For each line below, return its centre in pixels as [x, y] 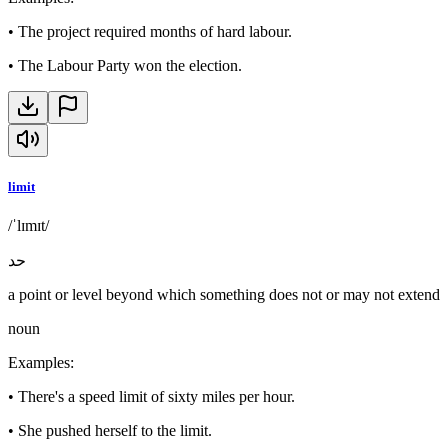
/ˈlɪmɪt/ [28, 226]
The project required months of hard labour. [155, 31]
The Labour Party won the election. [130, 65]
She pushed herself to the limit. [115, 431]
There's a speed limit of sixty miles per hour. [156, 397]
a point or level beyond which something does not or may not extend [224, 295]
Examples [39, 363]
